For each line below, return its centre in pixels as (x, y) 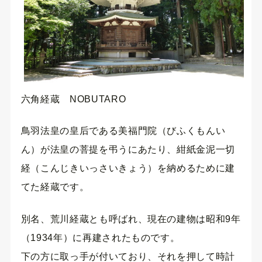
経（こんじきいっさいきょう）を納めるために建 (128, 168)
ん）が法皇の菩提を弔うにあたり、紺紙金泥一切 (128, 150)
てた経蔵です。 (55, 187)
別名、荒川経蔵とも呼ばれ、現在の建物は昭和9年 (131, 219)
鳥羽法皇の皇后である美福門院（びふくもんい (123, 131)
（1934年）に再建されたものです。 (100, 237)
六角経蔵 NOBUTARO (73, 99)
